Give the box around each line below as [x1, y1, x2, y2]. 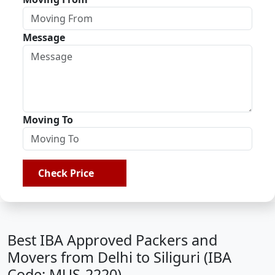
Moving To [23, 113, 73, 126]
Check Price [38, 166, 99, 180]
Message [23, 31, 65, 44]
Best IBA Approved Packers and [7, 230, 217, 250]
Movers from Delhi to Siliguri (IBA [7, 247, 231, 267]
